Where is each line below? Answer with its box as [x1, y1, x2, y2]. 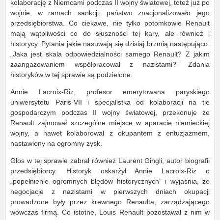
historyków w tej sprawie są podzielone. [10, 71, 133, 79]
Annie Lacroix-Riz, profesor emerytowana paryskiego [10, 88, 210, 96]
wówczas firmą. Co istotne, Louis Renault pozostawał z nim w [10, 208, 210, 216]
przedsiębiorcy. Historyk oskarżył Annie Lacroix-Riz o [10, 167, 210, 175]
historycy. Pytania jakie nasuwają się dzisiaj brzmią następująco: [10, 40, 210, 48]
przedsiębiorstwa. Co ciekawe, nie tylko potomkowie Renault [10, 19, 210, 27]
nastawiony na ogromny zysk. [10, 139, 102, 147]
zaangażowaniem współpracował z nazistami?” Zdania [10, 60, 210, 68]
